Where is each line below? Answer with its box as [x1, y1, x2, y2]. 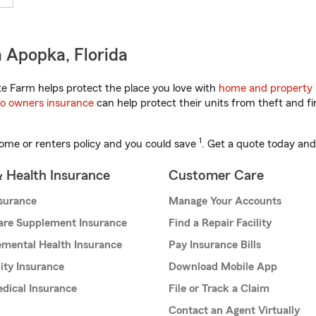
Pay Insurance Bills [169, 239, 261, 251]
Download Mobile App [169, 261, 277, 273]
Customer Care [169, 169, 264, 183]
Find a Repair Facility [169, 217, 272, 229]
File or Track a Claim [169, 283, 269, 295]
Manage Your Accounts [169, 195, 281, 207]
